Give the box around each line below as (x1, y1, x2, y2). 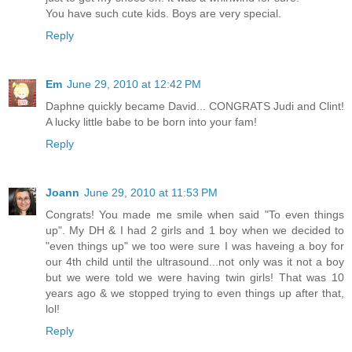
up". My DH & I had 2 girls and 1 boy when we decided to (46, 223, 344, 236)
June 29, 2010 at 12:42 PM (67, 77, 201, 90)
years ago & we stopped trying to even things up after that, (46, 286, 344, 299)
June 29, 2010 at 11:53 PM (84, 185, 218, 199)
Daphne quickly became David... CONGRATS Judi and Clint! (46, 99, 344, 112)
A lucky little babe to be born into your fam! (46, 115, 257, 128)
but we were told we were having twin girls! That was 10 (46, 270, 344, 284)
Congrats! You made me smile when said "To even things (46, 207, 344, 221)
